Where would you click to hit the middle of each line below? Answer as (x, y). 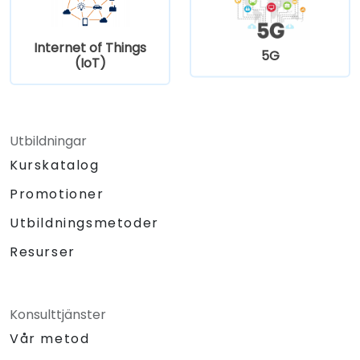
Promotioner (57, 194)
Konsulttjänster (58, 314)
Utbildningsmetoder (84, 223)
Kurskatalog (55, 165)
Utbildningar (48, 141)
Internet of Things (90, 47)
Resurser (43, 252)
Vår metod (50, 338)
